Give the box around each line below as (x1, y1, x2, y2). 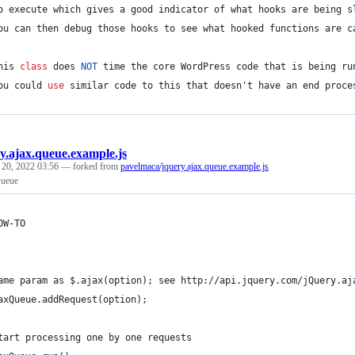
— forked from (61, 161, 120, 172)
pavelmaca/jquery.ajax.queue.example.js (120, 161, 269, 172)
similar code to (64, 80, 158, 91)
